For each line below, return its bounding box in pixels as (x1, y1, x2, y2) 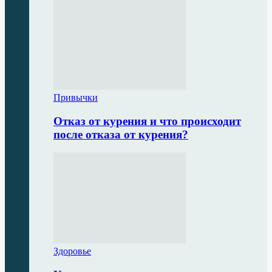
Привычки (53, 92, 98, 103)
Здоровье (53, 246, 91, 257)
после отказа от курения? (53, 127, 188, 141)
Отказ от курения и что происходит (53, 114, 241, 127)
